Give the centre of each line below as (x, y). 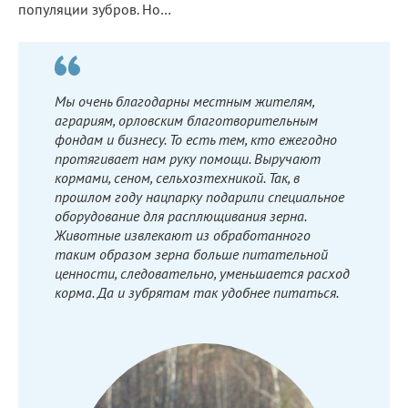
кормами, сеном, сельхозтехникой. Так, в (177, 177)
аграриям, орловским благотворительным (186, 120)
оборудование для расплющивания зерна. (180, 215)
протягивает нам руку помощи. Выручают (188, 158)
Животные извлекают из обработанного (183, 235)
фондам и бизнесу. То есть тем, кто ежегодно (196, 139)
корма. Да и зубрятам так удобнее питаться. (197, 292)
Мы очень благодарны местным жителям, (184, 101)
